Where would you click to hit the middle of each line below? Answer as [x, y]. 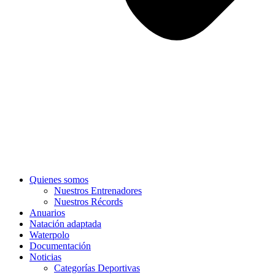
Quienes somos [59, 180]
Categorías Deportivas [97, 268]
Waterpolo [49, 235]
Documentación [60, 246]
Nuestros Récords [88, 202]
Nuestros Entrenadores [98, 191]
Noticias [45, 257]
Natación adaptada [65, 224]
